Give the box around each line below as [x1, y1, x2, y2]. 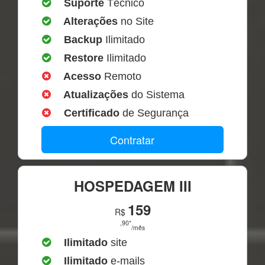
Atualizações [61, 88, 132, 101]
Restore [61, 51, 104, 64]
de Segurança [122, 106, 189, 119]
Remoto [104, 70, 142, 82]
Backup [61, 33, 103, 46]
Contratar [110, 131, 155, 147]
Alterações [61, 15, 118, 27]
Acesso [61, 70, 105, 82]
